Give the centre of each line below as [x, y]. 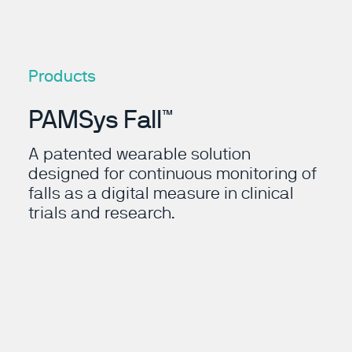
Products [62, 76]
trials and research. [102, 213]
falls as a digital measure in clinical [161, 193]
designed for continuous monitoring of [172, 174]
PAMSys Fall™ [101, 119]
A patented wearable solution [139, 154]
